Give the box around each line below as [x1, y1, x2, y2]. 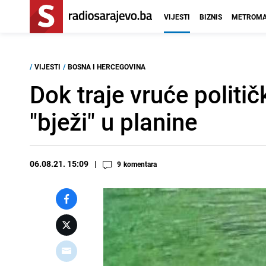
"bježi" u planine [30, 106, 197, 138]
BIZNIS [199, 12, 222, 21]
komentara [123, 159, 157, 169]
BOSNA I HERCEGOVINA [68, 62, 145, 71]
